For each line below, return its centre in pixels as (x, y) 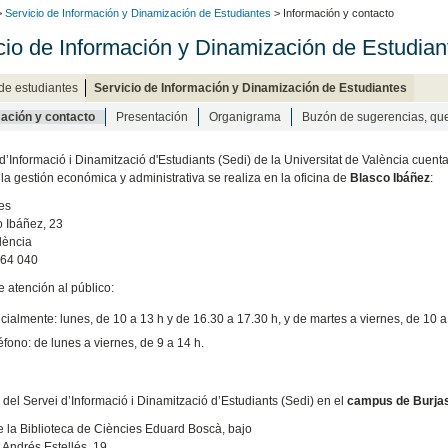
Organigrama (244, 116)
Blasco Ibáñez (389, 177)
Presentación (151, 116)
